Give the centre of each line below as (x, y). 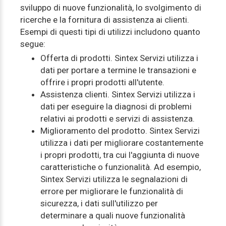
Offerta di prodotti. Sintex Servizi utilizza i (119, 58)
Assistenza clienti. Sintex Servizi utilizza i (118, 94)
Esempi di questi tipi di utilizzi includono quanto (110, 32)
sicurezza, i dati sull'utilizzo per (99, 203)
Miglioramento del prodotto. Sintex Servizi (120, 131)
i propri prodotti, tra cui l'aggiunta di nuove (120, 155)
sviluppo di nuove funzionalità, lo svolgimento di (111, 8)
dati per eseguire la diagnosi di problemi (116, 106)
